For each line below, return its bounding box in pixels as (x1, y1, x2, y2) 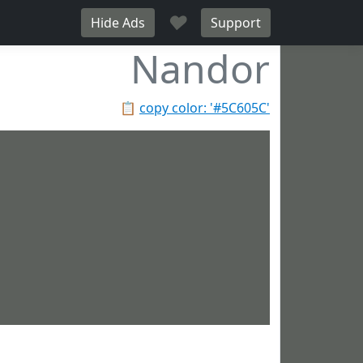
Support (211, 14, 261, 32)
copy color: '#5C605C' (139, 99, 270, 117)
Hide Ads (91, 14, 145, 32)
